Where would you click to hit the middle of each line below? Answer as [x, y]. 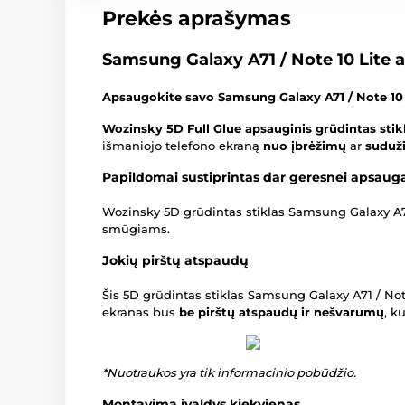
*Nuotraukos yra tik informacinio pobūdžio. [229, 373]
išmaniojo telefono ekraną [183, 146]
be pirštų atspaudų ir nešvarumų [282, 312]
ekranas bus [141, 312]
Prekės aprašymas [197, 19]
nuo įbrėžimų [305, 146]
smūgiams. [136, 229]
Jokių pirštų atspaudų [175, 261]
